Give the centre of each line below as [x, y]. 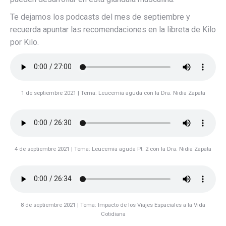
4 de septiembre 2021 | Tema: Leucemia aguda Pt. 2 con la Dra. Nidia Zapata [113, 149]
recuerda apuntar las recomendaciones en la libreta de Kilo [113, 29]
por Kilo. [24, 42]
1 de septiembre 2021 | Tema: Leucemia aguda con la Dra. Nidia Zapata [113, 93]
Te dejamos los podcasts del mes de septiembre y [100, 17]
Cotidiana [113, 214]
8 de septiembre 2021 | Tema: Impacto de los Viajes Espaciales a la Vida [113, 205]
